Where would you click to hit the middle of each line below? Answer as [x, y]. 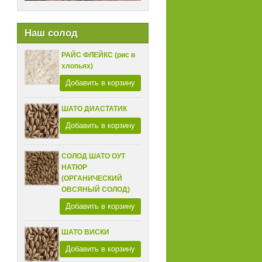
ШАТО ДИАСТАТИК [94, 109]
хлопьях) [77, 66]
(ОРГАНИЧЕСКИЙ [92, 178]
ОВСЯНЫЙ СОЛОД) [96, 189]
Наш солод [51, 33]
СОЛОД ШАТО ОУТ [94, 156]
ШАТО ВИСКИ [86, 232]
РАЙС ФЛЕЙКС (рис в [99, 55]
